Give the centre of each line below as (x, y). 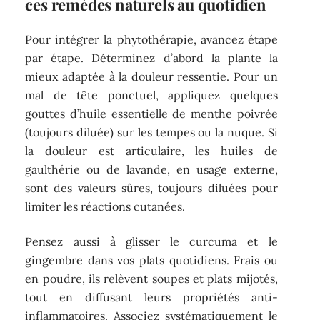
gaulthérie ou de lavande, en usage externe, (151, 170)
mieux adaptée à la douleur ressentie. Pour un (151, 77)
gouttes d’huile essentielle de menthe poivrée (151, 114)
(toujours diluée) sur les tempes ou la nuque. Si (151, 132)
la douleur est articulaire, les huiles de (151, 151)
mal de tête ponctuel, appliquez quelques (151, 95)
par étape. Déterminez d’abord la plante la (151, 58)
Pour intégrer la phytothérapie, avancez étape (151, 40)
